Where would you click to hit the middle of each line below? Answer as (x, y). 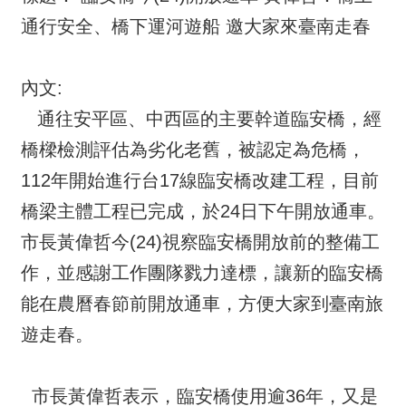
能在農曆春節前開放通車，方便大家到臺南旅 (202, 304)
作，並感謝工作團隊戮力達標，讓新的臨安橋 (202, 273)
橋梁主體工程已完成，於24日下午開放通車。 (203, 211)
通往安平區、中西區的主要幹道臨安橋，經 (201, 119)
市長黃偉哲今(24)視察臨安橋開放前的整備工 (200, 242)
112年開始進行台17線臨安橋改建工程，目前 (200, 180)
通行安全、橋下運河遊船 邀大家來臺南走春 (196, 26)
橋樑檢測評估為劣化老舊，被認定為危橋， (193, 150)
